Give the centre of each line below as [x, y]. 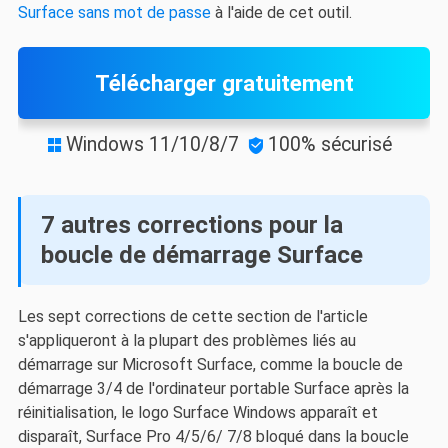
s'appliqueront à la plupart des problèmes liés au [186, 341]
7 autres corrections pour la [191, 224]
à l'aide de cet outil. [281, 12]
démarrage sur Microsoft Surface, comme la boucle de [210, 365]
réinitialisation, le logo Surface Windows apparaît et [197, 413]
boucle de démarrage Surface [201, 254]
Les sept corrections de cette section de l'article [192, 317]
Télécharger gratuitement [224, 83]
